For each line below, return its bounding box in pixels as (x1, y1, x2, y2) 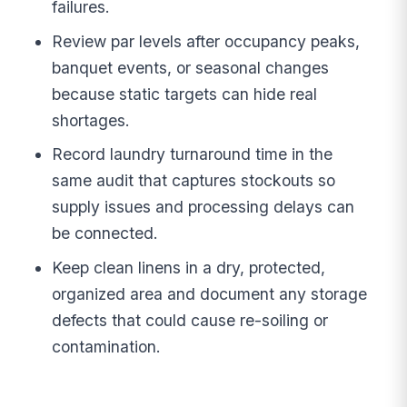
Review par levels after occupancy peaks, (52, 31, 361, 51)
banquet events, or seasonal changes (52, 57, 330, 77)
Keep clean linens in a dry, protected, (52, 258, 326, 278)
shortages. (52, 110, 131, 130)
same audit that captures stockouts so (52, 171, 336, 191)
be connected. (52, 223, 159, 243)
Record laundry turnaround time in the (52, 144, 333, 164)
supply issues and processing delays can (52, 197, 355, 217)
